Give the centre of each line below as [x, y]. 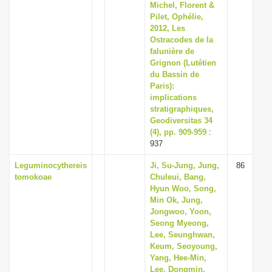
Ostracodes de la [182, 40]
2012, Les [168, 28]
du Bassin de [175, 74]
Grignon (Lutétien [183, 63]
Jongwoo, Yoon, [181, 212]
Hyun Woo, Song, [183, 189]
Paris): [162, 86]
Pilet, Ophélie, [177, 17]
